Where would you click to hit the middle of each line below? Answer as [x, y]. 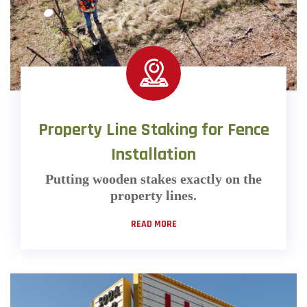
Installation [153, 154]
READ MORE [153, 224]
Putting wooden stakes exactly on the [153, 179]
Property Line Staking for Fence [153, 130]
